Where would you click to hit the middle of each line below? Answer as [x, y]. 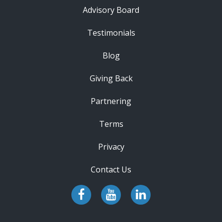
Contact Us [111, 169]
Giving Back [111, 78]
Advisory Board [111, 10]
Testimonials [111, 32]
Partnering [111, 101]
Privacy [111, 146]
